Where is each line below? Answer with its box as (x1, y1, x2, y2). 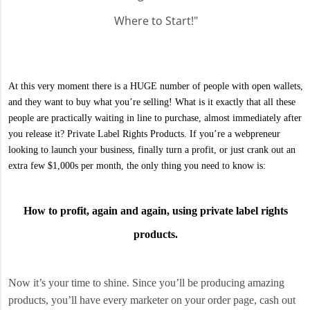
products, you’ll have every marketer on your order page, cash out (8, 293, 295, 306)
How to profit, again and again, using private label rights (24, 204, 288, 217)
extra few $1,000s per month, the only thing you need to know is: (8, 160, 266, 171)
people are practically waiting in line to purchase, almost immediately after (8, 112, 302, 123)
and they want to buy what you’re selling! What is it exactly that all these (8, 96, 295, 107)
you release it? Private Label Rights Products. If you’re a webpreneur (8, 128, 280, 139)
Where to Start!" (113, 12, 198, 28)
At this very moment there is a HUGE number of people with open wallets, (8, 80, 303, 91)
